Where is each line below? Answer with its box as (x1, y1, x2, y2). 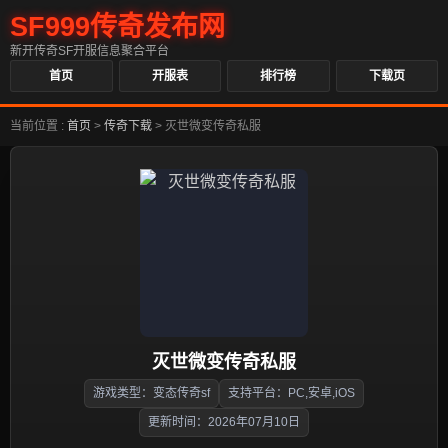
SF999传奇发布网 (10, 12, 225, 42)
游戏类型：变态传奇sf (93, 386, 210, 400)
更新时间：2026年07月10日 (148, 415, 300, 429)
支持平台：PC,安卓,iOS (228, 386, 355, 400)
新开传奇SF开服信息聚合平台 (10, 44, 169, 58)
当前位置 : (10, 119, 67, 133)
